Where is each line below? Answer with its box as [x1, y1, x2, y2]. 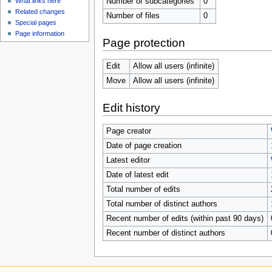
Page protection [102, 36, 185, 49]
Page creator [106, 126, 151, 135]
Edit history [102, 101, 160, 115]
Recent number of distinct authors [106, 228, 225, 237]
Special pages [15, 19, 57, 27]
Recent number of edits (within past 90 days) [106, 214, 263, 223]
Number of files [106, 11, 160, 20]
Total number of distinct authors [106, 199, 217, 208]
